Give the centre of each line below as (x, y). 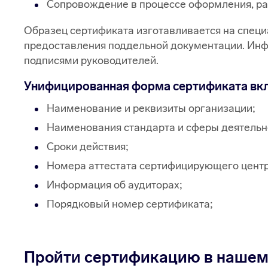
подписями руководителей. (91, 61)
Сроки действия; (88, 147)
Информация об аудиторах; (115, 185)
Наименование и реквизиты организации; (151, 109)
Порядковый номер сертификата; (130, 204)
